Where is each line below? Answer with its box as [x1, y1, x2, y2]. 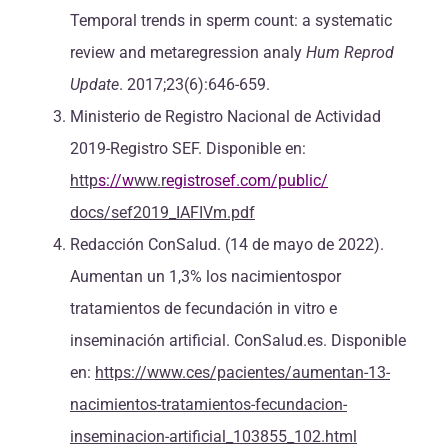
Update [70, 75, 119, 95]
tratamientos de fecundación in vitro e [70, 299, 337, 319]
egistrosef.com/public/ [166, 171, 328, 191]
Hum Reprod [306, 43, 394, 63]
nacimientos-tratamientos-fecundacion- [70, 395, 347, 415]
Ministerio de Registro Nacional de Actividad [70, 107, 381, 127]
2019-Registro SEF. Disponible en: [70, 139, 306, 159]
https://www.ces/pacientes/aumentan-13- [95, 363, 390, 383]
